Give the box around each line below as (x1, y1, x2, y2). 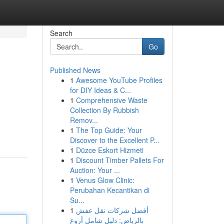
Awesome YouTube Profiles (75, 75, 162, 85)
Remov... (69, 115, 98, 125)
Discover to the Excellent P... (69, 135, 159, 145)
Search (49, 28, 72, 38)
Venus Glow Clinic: (75, 175, 134, 185)
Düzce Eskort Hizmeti (75, 145, 143, 155)
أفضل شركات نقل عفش (75, 205, 148, 215)
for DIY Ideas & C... (69, 85, 131, 95)
